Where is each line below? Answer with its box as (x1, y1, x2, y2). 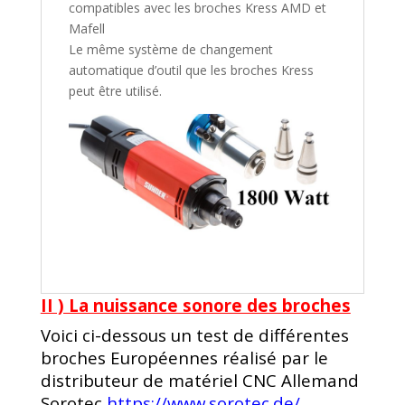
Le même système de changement (68, 41, 273, 59)
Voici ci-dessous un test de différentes (40, 323, 349, 346)
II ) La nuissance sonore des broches (40, 293, 351, 316)
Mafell (68, 20, 105, 38)
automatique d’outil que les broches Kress (68, 61, 314, 80)
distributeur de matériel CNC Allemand (40, 368, 359, 391)
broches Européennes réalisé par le (40, 345, 328, 369)
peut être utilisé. (68, 82, 162, 100)
